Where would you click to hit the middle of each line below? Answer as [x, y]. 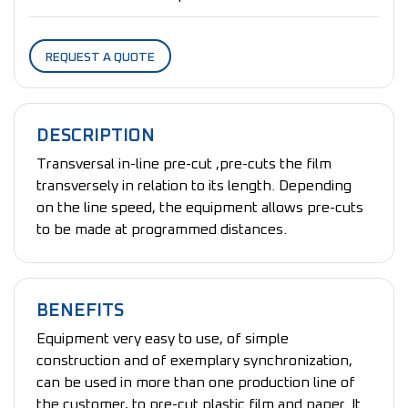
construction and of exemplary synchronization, [194, 360]
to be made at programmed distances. [162, 229]
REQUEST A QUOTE [100, 57]
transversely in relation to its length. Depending [194, 185]
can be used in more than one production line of [196, 382]
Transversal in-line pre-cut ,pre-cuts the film [184, 163]
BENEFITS [80, 310]
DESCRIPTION [96, 135]
